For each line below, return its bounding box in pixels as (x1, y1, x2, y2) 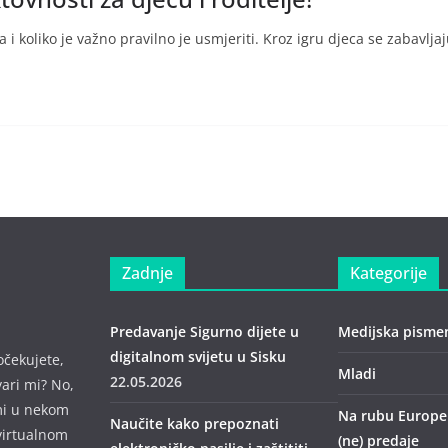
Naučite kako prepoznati (110, 414, 279, 433)
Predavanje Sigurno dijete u (110, 322, 299, 341)
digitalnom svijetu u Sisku (110, 347, 286, 366)
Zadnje (122, 262, 173, 284)
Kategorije (350, 262, 427, 284)
